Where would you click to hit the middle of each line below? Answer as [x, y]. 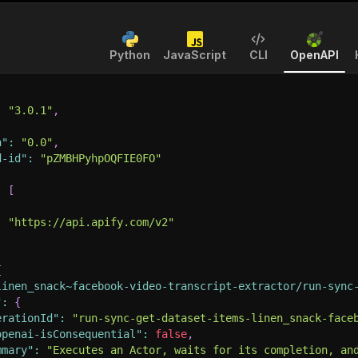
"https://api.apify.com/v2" [91, 222]
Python [130, 55]
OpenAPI [314, 55]
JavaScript [195, 55]
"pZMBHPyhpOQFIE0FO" [101, 158]
